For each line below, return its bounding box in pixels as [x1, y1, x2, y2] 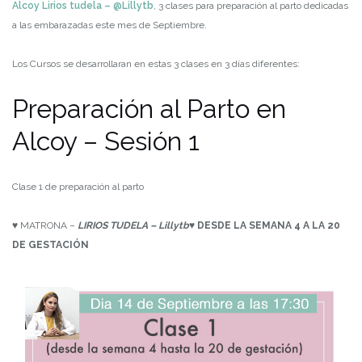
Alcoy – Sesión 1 [12, 126, 200, 157]
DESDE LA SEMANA [197, 220, 294, 232]
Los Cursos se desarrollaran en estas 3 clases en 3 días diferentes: [12, 58, 300, 70]
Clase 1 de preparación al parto [12, 181, 144, 193]
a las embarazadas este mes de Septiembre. [12, 19, 207, 32]
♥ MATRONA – [12, 220, 78, 232]
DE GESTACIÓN [12, 239, 89, 251]
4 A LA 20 [294, 220, 340, 232]
